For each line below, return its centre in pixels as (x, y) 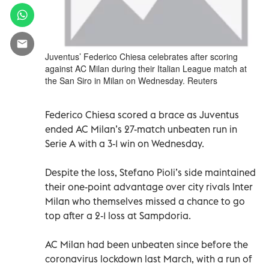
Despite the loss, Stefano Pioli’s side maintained (150, 172)
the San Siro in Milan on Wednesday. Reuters (131, 80)
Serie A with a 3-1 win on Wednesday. (125, 143)
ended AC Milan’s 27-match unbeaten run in (141, 129)
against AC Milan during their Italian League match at (146, 68)
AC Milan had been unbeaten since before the (147, 244)
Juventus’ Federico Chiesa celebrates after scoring (141, 56)
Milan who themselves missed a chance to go (145, 201)
